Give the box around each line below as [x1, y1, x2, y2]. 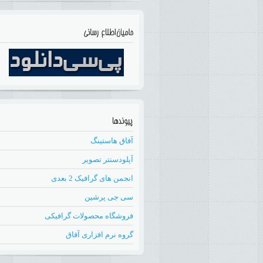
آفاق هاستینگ [90, 136, 133, 146]
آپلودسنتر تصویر [82, 155, 133, 164]
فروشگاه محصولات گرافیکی [45, 211, 133, 221]
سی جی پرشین [85, 193, 133, 202]
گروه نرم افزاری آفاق [66, 230, 133, 240]
